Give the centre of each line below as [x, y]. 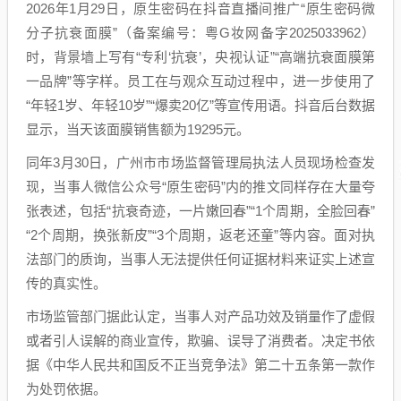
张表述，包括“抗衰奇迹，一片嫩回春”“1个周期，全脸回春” [200, 210]
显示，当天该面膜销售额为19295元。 [138, 129]
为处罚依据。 [66, 388]
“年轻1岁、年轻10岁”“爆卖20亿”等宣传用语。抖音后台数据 [200, 105]
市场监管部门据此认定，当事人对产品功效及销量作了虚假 [200, 316]
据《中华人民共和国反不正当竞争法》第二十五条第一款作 [200, 364]
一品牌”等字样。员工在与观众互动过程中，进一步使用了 [200, 81]
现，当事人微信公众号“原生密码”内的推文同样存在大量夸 [200, 186]
